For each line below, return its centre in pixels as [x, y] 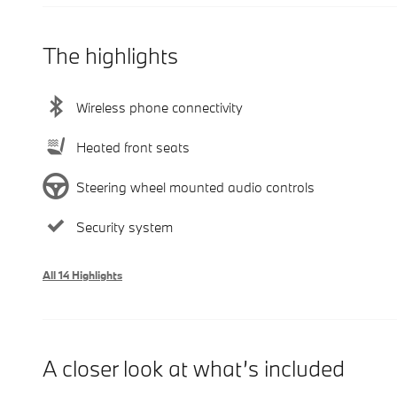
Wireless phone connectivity [160, 107]
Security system [125, 226]
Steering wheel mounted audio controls [195, 187]
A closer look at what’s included [194, 369]
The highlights [110, 56]
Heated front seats [133, 147]
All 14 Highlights [82, 275]
